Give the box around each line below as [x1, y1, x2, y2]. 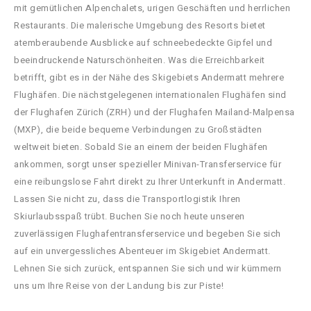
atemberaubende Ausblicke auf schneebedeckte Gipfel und [14, 35, 272, 49]
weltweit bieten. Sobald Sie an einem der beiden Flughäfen [14, 140, 268, 153]
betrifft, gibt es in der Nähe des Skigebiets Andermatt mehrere [14, 70, 284, 84]
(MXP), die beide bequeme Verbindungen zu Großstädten [14, 122, 262, 136]
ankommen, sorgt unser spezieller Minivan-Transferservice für [14, 157, 281, 171]
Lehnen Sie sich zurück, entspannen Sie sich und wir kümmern [14, 261, 282, 275]
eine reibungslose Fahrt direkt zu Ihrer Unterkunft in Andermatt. [14, 174, 285, 188]
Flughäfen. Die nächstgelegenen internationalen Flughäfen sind [14, 87, 287, 101]
